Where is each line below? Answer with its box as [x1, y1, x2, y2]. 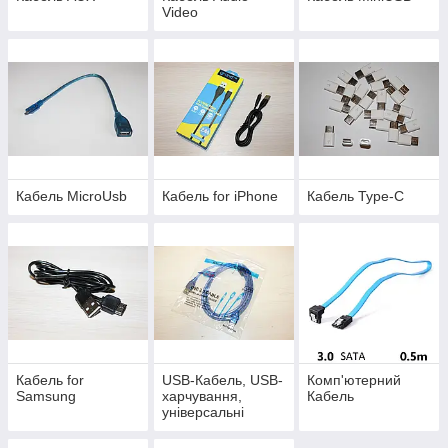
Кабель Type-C [307, 188, 405, 205]
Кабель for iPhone [161, 188, 278, 205]
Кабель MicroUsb [16, 188, 127, 205]
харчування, [161, 388, 242, 405]
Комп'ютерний [307, 372, 402, 389]
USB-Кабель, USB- [161, 372, 283, 389]
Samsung [16, 388, 76, 405]
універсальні [161, 404, 244, 421]
